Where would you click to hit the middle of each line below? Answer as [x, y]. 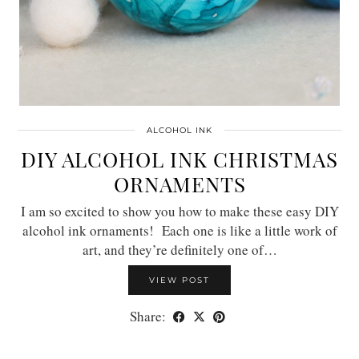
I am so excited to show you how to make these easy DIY [179, 211]
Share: [149, 316]
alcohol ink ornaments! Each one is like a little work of [179, 230]
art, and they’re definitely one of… [179, 249]
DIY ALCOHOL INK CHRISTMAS [179, 159]
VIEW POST [179, 280]
